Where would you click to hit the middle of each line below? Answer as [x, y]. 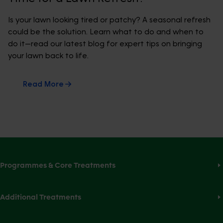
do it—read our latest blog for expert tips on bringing [105, 44]
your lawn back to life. [48, 56]
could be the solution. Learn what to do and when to [106, 32]
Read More [43, 84]
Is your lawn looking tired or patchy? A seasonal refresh [109, 20]
